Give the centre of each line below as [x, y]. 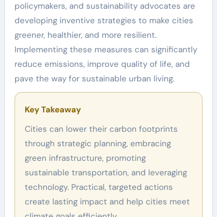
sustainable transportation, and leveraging [106, 172]
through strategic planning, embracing [98, 143]
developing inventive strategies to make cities [104, 20]
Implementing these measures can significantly [106, 49]
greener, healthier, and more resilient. [85, 35]
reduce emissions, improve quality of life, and [102, 64]
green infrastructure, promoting [85, 158]
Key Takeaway [53, 109]
